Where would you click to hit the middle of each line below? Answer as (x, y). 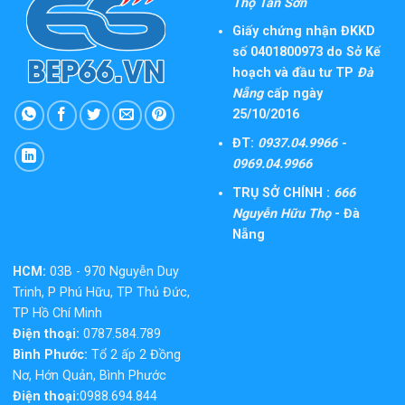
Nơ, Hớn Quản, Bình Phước (89, 376)
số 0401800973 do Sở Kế (306, 52)
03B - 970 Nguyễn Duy (113, 272)
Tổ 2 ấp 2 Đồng (134, 355)
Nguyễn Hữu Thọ (281, 213)
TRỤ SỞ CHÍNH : (283, 193)
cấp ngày (292, 94)
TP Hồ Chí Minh (57, 314)
